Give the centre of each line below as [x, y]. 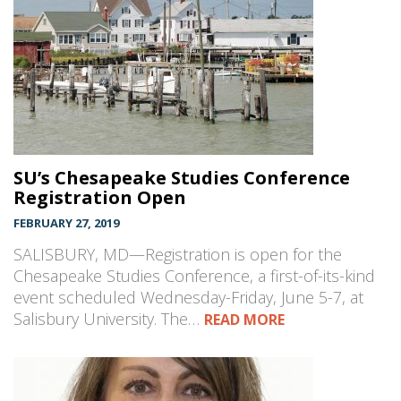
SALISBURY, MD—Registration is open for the [178, 255]
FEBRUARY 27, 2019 [66, 223]
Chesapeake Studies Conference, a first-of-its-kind [194, 276]
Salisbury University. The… [109, 319]
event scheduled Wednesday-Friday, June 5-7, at [188, 298]
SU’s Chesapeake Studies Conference [182, 178]
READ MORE [244, 320]
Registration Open [100, 198]
